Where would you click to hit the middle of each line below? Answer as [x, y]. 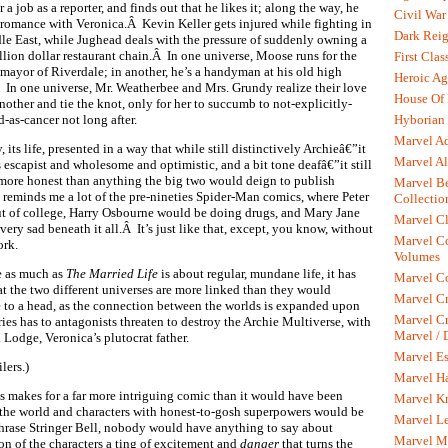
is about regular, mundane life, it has [257, 273]
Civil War [420, 14]
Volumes [417, 256]
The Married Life [112, 273]
